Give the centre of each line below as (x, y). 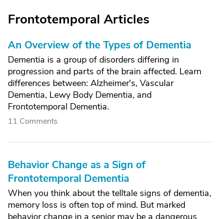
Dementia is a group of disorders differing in (93, 60)
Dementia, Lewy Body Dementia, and (80, 95)
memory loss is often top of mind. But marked (97, 205)
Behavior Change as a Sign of (77, 165)
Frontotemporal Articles (79, 19)
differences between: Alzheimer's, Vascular (91, 83)
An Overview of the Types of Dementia (99, 45)
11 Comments (33, 121)
